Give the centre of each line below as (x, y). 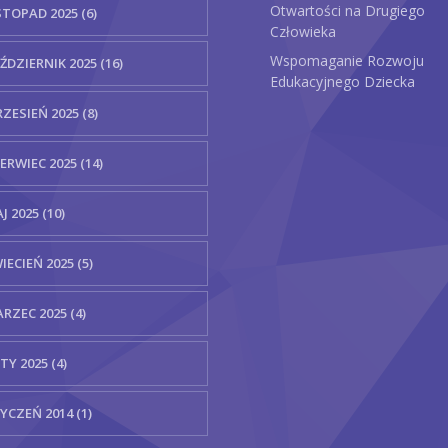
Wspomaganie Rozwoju (347, 60)
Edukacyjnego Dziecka (343, 81)
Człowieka (303, 31)
